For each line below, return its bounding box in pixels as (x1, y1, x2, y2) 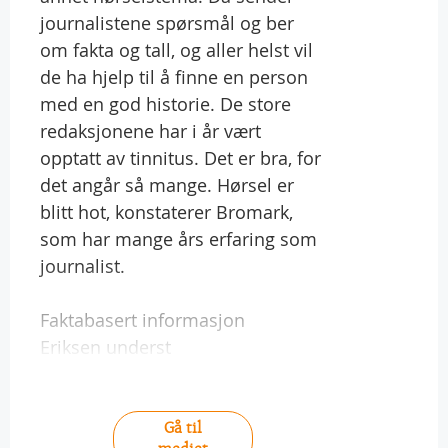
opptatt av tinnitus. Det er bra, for (40, 145, 321, 170)
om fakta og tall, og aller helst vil (40, 37, 313, 62)
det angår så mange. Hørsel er (40, 172, 294, 197)
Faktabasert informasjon (40, 307, 245, 332)
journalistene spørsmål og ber (40, 10, 294, 35)
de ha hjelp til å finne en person (40, 64, 308, 89)
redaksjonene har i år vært (40, 118, 261, 143)
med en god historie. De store (40, 91, 291, 116)
